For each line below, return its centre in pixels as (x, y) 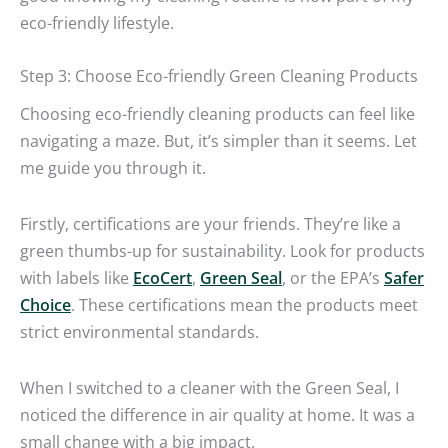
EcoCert (162, 278)
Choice (45, 305)
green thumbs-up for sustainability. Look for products (222, 251)
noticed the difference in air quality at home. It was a (217, 414)
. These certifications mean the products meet (244, 305)
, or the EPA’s (333, 278)
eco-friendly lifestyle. (97, 23)
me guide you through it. (113, 168)
